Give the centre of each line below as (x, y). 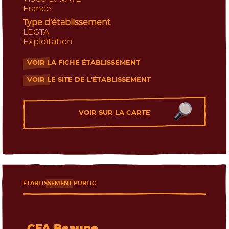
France (37, 8)
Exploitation (48, 42)
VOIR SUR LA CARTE (114, 113)
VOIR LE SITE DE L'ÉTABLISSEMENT (89, 80)
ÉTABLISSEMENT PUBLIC (59, 183)
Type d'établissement (67, 22)
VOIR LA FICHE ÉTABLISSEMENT (83, 63)
